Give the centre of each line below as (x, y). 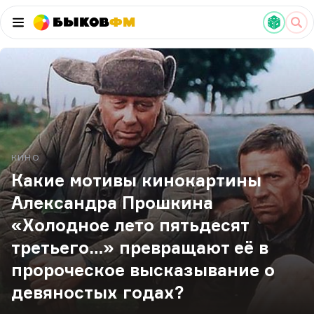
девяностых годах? (98, 292)
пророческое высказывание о (143, 270)
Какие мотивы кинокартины (136, 180)
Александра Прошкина (112, 203)
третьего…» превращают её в (140, 247)
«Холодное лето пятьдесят (130, 225)
